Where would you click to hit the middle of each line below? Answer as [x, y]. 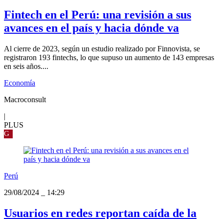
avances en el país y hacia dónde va [91, 28]
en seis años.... [26, 66]
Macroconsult [25, 100]
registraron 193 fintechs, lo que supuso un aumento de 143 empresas [109, 58]
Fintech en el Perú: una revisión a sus [98, 15]
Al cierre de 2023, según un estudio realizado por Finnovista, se [102, 49]
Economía [20, 83]
